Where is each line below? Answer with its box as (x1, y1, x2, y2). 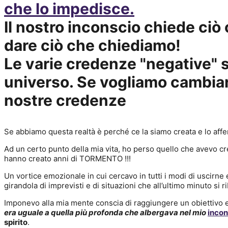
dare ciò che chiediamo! (4, 36, 181, 54)
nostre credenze (4, 91, 126, 109)
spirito (4, 217, 27, 227)
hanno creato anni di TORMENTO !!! (4, 154, 131, 163)
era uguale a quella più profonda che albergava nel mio (4, 208, 208, 217)
